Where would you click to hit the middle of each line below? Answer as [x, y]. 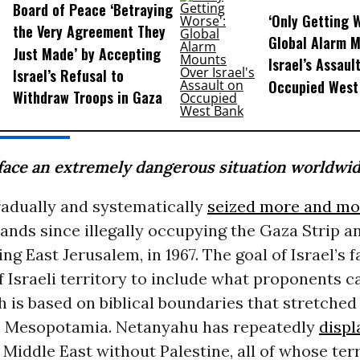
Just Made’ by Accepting [86, 53]
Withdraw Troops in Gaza [87, 98]
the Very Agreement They [89, 32]
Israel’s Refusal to [68, 76]
